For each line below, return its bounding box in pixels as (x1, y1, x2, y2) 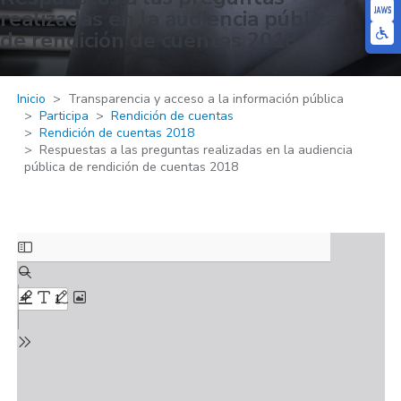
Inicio (16, 90, 46, 107)
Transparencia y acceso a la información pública (67, 90, 344, 107)
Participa (38, 107, 89, 124)
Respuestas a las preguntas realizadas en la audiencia (38, 141, 353, 158)
